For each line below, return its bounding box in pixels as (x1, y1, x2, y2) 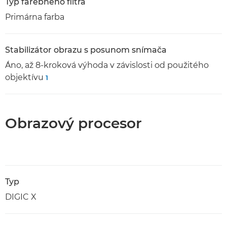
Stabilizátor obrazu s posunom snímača (5, 45, 167, 55)
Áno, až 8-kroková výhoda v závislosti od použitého (5, 60, 209, 70)
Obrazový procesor (5, 115, 142, 132)
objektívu (5, 72, 46, 82)
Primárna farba (5, 12, 64, 22)
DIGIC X (5, 192, 36, 202)
